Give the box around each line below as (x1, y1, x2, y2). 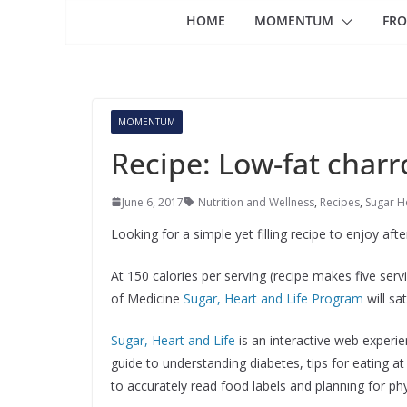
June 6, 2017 (122, 194, 184, 210)
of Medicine (111, 289, 184, 307)
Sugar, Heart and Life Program (184, 289, 363, 307)
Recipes (320, 194, 360, 210)
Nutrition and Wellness (198, 194, 314, 210)
